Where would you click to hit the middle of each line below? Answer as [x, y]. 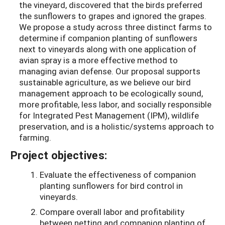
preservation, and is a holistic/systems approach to [117, 127]
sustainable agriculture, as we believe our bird [105, 82]
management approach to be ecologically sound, [111, 93]
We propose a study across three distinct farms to [116, 27]
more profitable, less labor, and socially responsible [115, 104]
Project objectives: [59, 155]
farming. [35, 138]
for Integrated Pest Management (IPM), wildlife [109, 116]
